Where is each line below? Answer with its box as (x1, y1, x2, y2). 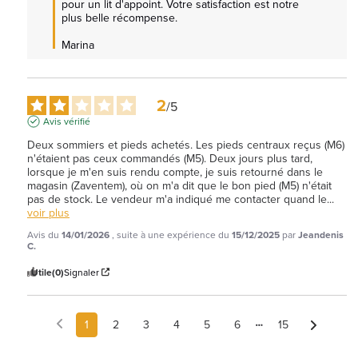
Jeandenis (298, 227, 344, 241)
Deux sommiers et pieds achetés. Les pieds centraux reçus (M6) (27, 136, 344, 153)
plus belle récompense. (62, 9, 177, 26)
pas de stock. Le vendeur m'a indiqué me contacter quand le (27, 190, 327, 207)
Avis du (27, 227, 62, 241)
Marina (62, 36, 94, 53)
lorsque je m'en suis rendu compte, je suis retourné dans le (27, 163, 323, 180)
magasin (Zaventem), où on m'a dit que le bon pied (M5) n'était (27, 177, 332, 193)
